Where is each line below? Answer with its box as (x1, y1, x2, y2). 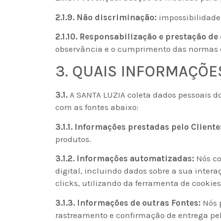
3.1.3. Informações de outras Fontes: (55, 197, 201, 208)
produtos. (55, 134, 91, 144)
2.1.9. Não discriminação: (55, 12, 157, 22)
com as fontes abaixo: (55, 102, 139, 112)
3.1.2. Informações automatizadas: (55, 153, 194, 164)
